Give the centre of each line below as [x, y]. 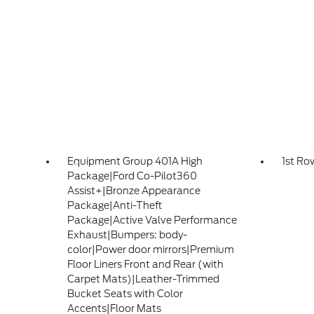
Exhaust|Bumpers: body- [128, 235]
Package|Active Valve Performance [152, 220]
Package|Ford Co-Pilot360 [132, 176]
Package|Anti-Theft [115, 205]
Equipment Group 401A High [135, 161]
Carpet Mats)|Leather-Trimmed [144, 279]
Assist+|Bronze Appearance [134, 191]
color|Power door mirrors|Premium [151, 250]
